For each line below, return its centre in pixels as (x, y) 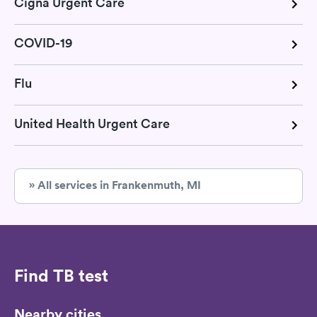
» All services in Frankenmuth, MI (115, 185)
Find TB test (61, 275)
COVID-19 (43, 42)
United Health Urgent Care (92, 123)
